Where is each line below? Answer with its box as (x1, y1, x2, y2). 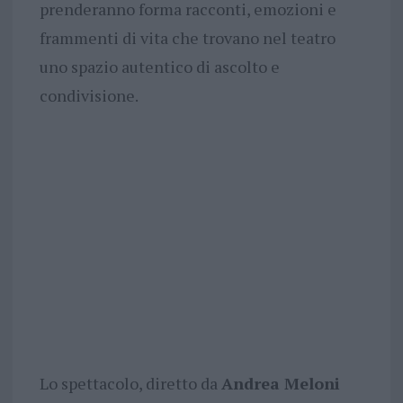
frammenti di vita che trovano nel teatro (39, 27, 336, 49)
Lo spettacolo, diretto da (39, 372, 221, 395)
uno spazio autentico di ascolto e (39, 56, 280, 78)
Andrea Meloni (220, 372, 340, 395)
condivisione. (39, 85, 139, 107)
